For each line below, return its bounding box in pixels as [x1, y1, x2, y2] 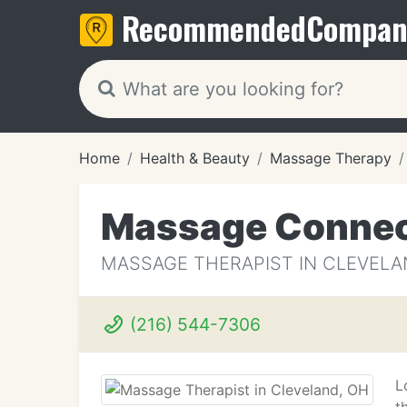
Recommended [122, 5, 306, 51]
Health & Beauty [140, 149, 250, 167]
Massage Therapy [270, 149, 392, 167]
